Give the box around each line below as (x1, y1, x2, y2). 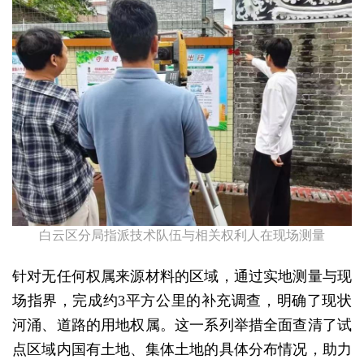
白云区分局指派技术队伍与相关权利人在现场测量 (39, 228, 325, 243)
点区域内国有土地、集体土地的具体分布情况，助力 (12, 341, 352, 358)
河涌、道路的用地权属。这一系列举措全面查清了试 (12, 317, 352, 334)
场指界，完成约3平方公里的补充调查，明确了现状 (12, 292, 352, 310)
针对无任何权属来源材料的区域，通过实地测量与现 (12, 268, 352, 285)
